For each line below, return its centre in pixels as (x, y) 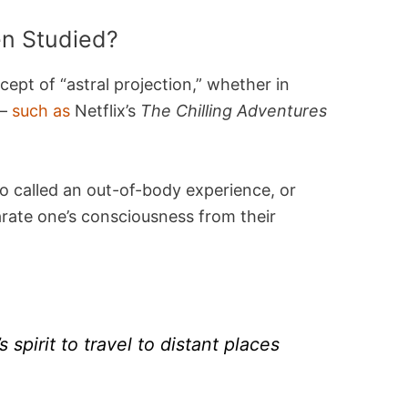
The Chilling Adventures (234, 111)
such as (41, 111)
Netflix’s (106, 111)
